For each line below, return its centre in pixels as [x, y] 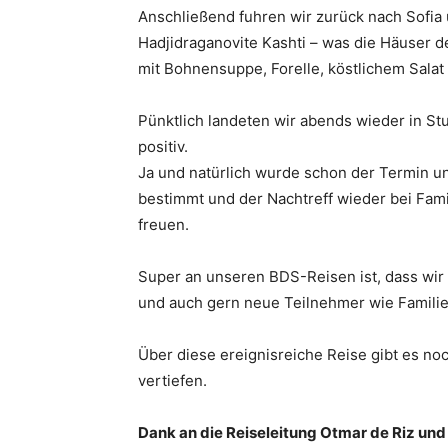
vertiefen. [172, 380]
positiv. [163, 146]
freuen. [163, 224]
